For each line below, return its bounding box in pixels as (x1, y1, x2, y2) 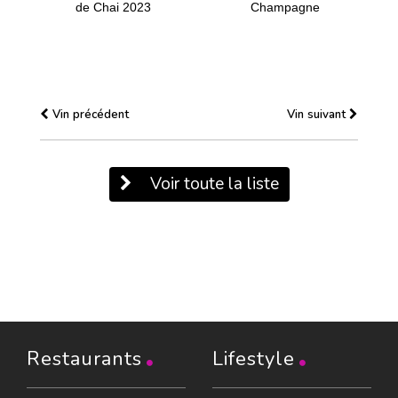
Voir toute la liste (145, 171, 279, 195)
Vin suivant (287, 106, 349, 123)
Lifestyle (212, 345, 295, 372)
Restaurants (27, 345, 142, 372)
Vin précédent (49, 106, 129, 123)
